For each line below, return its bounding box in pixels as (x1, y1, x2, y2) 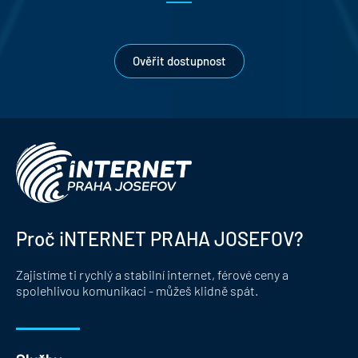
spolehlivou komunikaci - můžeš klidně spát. (16, 282, 258, 298)
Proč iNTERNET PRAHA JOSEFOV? (16, 226, 304, 250)
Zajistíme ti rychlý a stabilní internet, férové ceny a (16, 266, 288, 282)
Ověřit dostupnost (132, 54, 226, 69)
